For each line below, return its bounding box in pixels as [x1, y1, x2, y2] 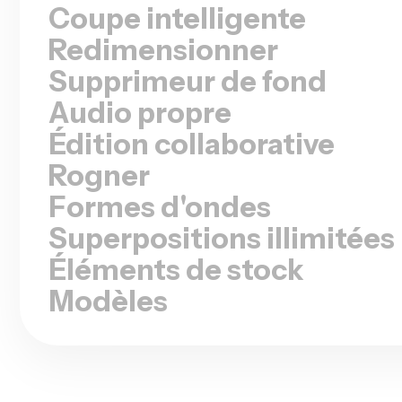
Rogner [48, 140, 150, 176]
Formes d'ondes [48, 171, 271, 207]
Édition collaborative [48, 109, 335, 144]
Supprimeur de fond [48, 46, 327, 82]
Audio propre [48, 77, 232, 113]
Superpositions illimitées [48, 203, 395, 239]
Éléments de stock [48, 234, 303, 270]
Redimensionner [48, 14, 278, 50]
